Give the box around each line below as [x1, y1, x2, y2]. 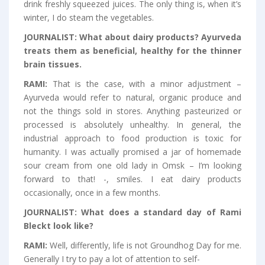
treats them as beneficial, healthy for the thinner [24, 45, 241, 57]
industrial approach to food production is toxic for [24, 132, 241, 144]
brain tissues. [24, 59, 82, 70]
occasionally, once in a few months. [24, 187, 160, 199]
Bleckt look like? [24, 220, 93, 232]
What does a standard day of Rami [81, 206, 242, 218]
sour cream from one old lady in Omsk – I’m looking [24, 160, 241, 172]
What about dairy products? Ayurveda [79, 31, 241, 43]
